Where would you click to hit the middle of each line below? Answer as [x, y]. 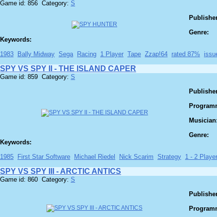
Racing [87, 54]
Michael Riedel [95, 157]
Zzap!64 [156, 54]
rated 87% [186, 54]
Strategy [169, 157]
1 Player [112, 54]
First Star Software [44, 157]
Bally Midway [36, 54]
